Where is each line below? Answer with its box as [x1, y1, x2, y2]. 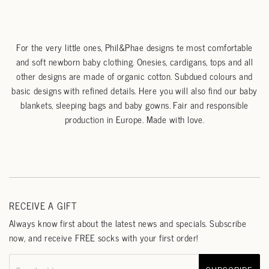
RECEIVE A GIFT [9, 198, 77, 214]
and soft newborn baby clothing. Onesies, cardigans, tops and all [16, 53, 253, 69]
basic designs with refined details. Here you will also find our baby [11, 82, 258, 98]
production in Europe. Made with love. [64, 111, 205, 127]
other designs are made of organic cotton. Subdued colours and [16, 68, 253, 83]
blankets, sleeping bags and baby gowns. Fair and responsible [20, 97, 249, 112]
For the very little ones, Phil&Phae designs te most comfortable [16, 39, 253, 55]
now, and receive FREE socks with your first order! [9, 229, 198, 245]
